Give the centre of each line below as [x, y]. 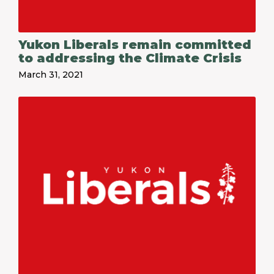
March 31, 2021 [51, 75]
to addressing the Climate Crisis [130, 58]
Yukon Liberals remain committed [135, 45]
